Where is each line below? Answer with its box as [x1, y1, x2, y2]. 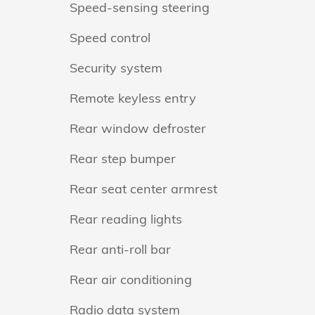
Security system [70, 60, 162, 76]
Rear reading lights [70, 211, 182, 227]
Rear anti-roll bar [70, 241, 171, 257]
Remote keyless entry [70, 90, 196, 106]
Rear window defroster [70, 120, 206, 136]
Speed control [70, 30, 150, 46]
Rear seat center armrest [70, 181, 217, 197]
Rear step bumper [70, 150, 176, 167]
